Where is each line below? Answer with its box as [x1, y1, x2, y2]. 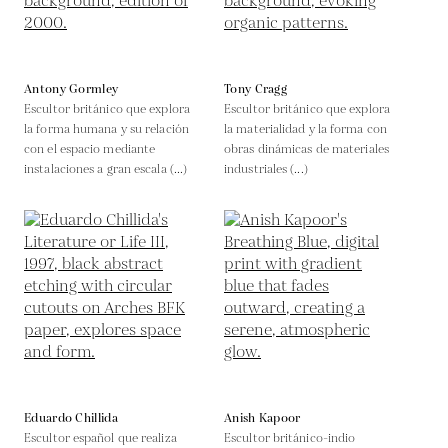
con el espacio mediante [24, 140, 156, 158]
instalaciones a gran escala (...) [24, 160, 188, 178]
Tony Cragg [224, 80, 287, 98]
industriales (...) [224, 160, 308, 178]
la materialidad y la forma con [224, 120, 387, 138]
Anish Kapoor [224, 409, 301, 427]
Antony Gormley [24, 80, 119, 98]
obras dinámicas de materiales [224, 140, 389, 158]
